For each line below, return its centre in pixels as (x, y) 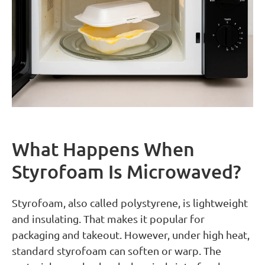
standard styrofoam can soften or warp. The (117, 250)
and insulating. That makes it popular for (108, 218)
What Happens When (103, 148)
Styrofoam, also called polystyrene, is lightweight (130, 202)
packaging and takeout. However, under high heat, (131, 234)
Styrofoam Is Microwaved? (127, 171)
